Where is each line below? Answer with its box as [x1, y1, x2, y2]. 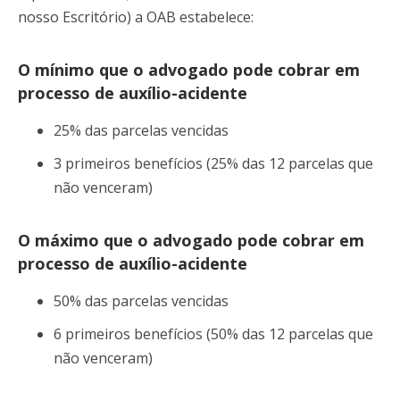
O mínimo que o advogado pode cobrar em [18, 58, 360, 80]
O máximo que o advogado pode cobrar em [18, 229, 364, 251]
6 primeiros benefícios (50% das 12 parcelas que [54, 323, 373, 344]
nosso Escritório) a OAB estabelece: [18, 6, 257, 27]
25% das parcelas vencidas [54, 120, 229, 140]
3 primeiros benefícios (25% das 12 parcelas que [54, 153, 373, 173]
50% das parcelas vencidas [54, 290, 229, 311]
